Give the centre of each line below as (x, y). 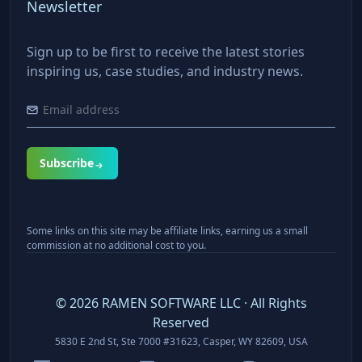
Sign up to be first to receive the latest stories (166, 51)
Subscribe (67, 162)
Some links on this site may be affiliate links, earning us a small (167, 230)
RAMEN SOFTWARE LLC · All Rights (202, 303)
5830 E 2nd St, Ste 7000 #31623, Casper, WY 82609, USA (181, 341)
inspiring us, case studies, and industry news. (165, 71)
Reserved (181, 322)
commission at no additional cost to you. (116, 245)
